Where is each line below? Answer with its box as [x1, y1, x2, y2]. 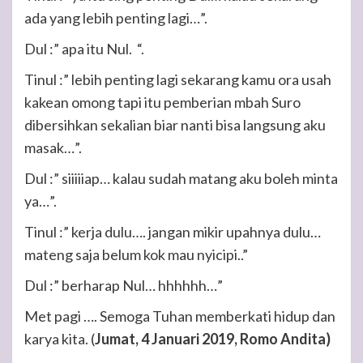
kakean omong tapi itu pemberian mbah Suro [24, 93, 301, 111]
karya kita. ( [24, 330, 95, 348]
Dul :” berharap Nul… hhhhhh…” [24, 276, 223, 294]
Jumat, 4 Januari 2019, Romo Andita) [95, 330, 331, 348]
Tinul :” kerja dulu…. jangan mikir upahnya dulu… [24, 223, 321, 241]
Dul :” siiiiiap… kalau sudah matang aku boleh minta [24, 169, 338, 187]
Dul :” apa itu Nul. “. [24, 40, 144, 58]
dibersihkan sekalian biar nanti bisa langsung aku [24, 116, 326, 134]
